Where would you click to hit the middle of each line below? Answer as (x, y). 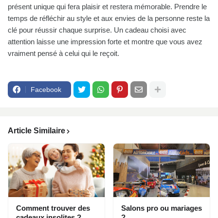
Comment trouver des (53, 208)
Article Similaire (36, 131)
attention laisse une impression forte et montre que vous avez (105, 42)
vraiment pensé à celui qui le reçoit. (64, 54)
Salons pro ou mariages (162, 208)
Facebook (46, 90)
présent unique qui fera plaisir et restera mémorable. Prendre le (107, 7)
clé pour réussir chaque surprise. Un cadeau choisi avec (97, 30)
